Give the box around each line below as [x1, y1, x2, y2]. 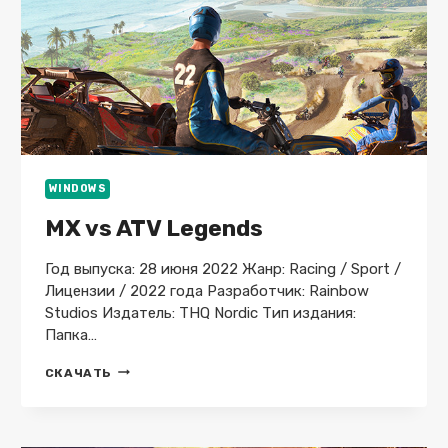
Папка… [44, 325, 97, 344]
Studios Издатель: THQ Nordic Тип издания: [44, 303, 356, 322]
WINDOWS [48, 182, 107, 196]
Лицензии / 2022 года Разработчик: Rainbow [44, 281, 369, 300]
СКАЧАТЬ [44, 365, 112, 380]
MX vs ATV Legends [44, 213, 263, 242]
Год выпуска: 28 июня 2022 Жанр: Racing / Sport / [44, 259, 401, 278]
